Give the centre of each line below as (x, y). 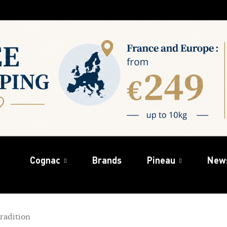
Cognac (45, 160)
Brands (107, 160)
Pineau (161, 160)
